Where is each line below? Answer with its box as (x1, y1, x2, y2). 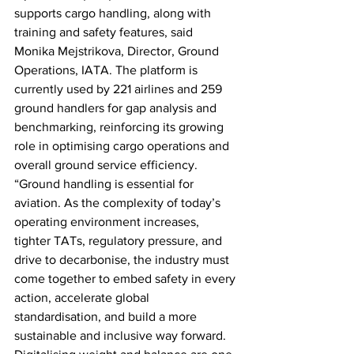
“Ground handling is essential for (14, 176, 197, 190)
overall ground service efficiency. (14, 157, 201, 171)
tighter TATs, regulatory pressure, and (14, 233, 225, 247)
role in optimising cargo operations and (14, 138, 232, 153)
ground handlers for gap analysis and (14, 100, 220, 115)
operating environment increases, (14, 214, 202, 228)
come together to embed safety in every (14, 271, 239, 285)
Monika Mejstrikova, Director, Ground (14, 43, 222, 58)
